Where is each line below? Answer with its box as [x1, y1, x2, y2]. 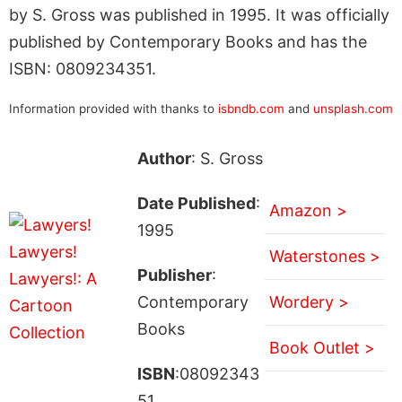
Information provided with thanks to [9, 100, 218, 116]
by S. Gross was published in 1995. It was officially [9, 4, 389, 24]
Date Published [136, 193, 256, 213]
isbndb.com [218, 100, 284, 116]
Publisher [136, 265, 212, 284]
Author [136, 148, 191, 168]
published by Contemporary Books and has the [9, 31, 367, 51]
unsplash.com [313, 100, 393, 116]
